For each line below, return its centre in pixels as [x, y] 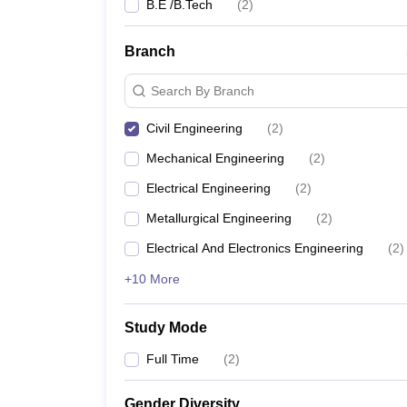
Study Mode [166, 328]
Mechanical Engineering [215, 158]
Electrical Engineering [208, 188]
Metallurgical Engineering [219, 218]
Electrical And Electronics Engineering [255, 248]
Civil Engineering [194, 128]
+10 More [152, 279]
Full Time [173, 359]
